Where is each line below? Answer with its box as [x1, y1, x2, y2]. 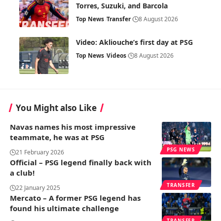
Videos [107, 51, 127, 60]
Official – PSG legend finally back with [10, 157, 151, 167]
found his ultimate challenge [10, 203, 119, 213]
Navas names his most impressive [10, 121, 136, 132]
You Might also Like [16, 102, 97, 113]
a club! [10, 167, 35, 178]
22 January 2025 [16, 183, 60, 192]
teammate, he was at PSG [10, 132, 105, 142]
